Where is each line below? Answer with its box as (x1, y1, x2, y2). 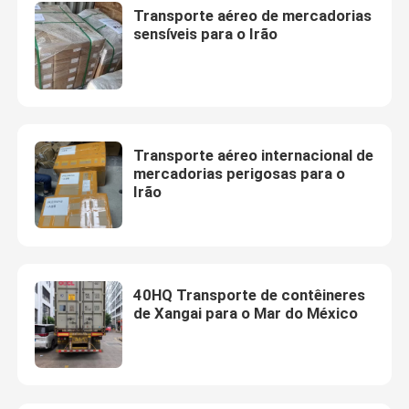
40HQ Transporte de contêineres (132, 285, 365, 304)
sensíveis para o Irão (132, 24, 278, 43)
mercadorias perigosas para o (132, 163, 345, 183)
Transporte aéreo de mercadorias (132, 5, 372, 25)
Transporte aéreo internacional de (132, 145, 373, 164)
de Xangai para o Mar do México (132, 303, 358, 322)
